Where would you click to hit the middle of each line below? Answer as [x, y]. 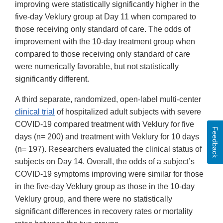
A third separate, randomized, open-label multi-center [108, 100]
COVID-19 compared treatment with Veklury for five [105, 124]
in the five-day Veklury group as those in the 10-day [105, 187]
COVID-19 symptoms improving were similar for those [109, 174]
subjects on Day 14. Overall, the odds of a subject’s [105, 162]
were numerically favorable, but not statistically [97, 67]
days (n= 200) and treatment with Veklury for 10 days [107, 137]
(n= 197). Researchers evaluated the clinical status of [108, 149]
